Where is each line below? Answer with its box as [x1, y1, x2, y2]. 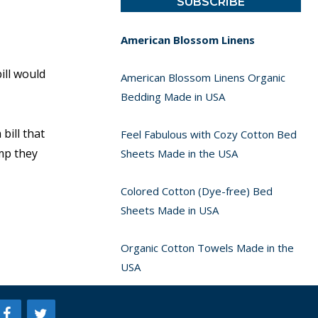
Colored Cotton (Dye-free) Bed [120, 184, 273, 199]
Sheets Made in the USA [120, 146, 238, 161]
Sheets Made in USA [120, 203, 219, 218]
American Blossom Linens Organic [120, 70, 285, 85]
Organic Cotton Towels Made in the [120, 241, 294, 256]
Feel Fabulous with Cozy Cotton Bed [120, 127, 297, 142]
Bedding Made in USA [120, 89, 225, 104]
